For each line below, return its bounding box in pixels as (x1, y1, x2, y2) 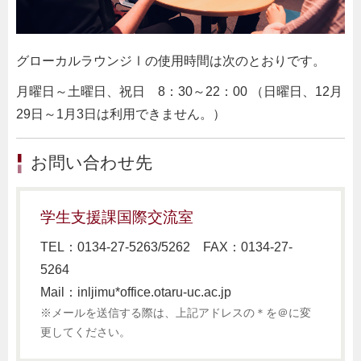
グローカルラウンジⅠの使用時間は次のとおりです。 (16, 54, 326, 68)
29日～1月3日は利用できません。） (16, 107, 226, 122)
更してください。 (40, 326, 131, 339)
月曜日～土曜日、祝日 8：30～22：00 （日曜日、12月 (16, 85, 342, 99)
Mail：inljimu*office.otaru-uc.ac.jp (40, 285, 231, 300)
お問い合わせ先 (31, 153, 152, 172)
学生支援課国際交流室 (40, 209, 193, 226)
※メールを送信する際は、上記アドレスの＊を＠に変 (40, 307, 311, 320)
